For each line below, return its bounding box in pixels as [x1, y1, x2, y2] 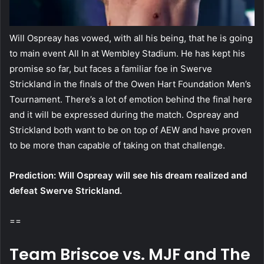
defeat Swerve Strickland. [9, 184, 122, 196]
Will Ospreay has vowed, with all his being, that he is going [9, 32, 253, 44]
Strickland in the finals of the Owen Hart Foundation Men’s [9, 78, 251, 90]
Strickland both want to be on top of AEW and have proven [9, 124, 252, 136]
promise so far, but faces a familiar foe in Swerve [9, 62, 212, 74]
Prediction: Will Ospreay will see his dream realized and [9, 169, 247, 181]
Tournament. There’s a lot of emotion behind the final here [9, 93, 252, 105]
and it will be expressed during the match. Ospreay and [9, 108, 239, 120]
